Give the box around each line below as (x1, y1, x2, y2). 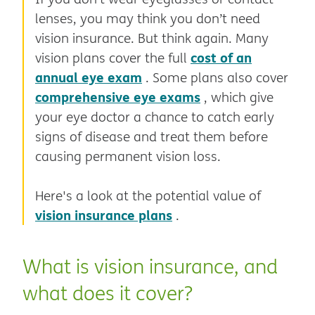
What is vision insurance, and (22, 253, 278, 280)
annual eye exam (35, 67, 142, 86)
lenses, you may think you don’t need (35, 8, 260, 27)
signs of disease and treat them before (35, 127, 268, 146)
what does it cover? (22, 280, 193, 307)
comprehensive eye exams (35, 86, 200, 106)
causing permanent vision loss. (35, 146, 221, 165)
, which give (204, 87, 274, 106)
